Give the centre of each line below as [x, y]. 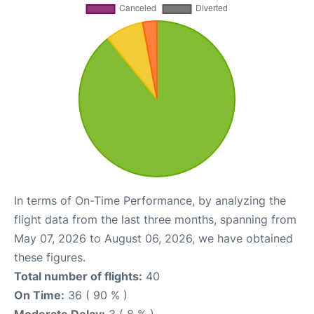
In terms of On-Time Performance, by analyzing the [150, 200]
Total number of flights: [78, 276]
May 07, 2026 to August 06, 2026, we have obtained [153, 238]
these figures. [50, 257]
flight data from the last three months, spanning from [155, 219]
